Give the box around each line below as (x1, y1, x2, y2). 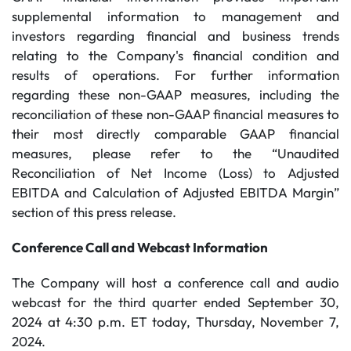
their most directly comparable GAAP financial (12, 125, 339, 142)
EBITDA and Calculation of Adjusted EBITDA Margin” (12, 184, 339, 201)
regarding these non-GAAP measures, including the (12, 86, 339, 103)
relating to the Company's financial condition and (12, 47, 339, 63)
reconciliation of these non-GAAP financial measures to (12, 106, 339, 122)
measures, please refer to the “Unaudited (12, 145, 339, 161)
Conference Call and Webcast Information (12, 239, 268, 255)
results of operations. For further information (12, 67, 339, 83)
